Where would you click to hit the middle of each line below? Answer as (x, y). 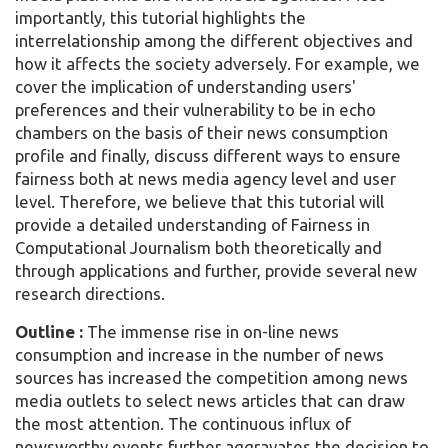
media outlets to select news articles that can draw (210, 401)
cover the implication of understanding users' (185, 87)
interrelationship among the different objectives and (214, 41)
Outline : (51, 332)
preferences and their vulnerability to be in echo (195, 110)
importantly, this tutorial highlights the (160, 18)
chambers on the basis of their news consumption (201, 133)
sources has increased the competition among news (211, 378)
